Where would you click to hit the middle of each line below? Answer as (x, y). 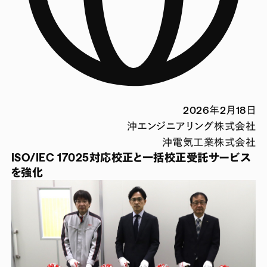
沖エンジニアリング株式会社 (191, 126)
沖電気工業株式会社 (209, 142)
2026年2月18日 (220, 110)
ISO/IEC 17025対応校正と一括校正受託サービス (131, 157)
